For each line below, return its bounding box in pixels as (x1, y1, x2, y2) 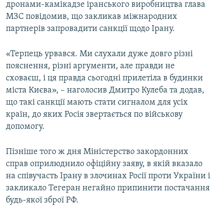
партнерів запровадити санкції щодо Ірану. (6, 24, 175, 34)
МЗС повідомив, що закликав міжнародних (6, 12, 177, 22)
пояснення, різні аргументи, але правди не (6, 62, 175, 71)
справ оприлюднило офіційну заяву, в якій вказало (6, 159, 202, 169)
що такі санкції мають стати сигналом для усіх (6, 98, 188, 108)
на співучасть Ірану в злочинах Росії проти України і (6, 171, 210, 181)
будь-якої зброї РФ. (6, 196, 78, 205)
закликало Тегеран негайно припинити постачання (6, 184, 210, 193)
